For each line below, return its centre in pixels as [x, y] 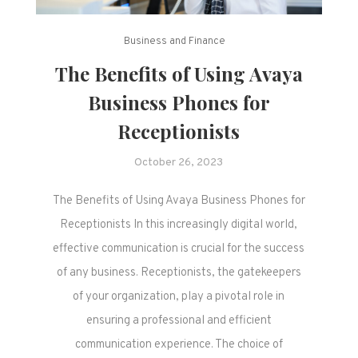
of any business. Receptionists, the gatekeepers [179, 272]
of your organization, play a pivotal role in [179, 296]
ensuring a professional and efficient [179, 320]
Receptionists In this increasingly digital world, [179, 225]
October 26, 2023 [179, 162]
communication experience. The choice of [179, 344]
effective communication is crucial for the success [179, 249]
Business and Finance [175, 41]
